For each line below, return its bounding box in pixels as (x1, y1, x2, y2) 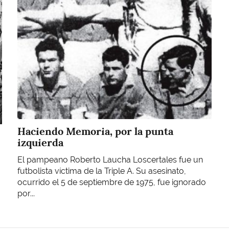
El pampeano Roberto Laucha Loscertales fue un (17, 155, 203, 165)
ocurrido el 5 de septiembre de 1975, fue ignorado (17, 177, 206, 188)
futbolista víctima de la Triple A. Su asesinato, (17, 166, 186, 176)
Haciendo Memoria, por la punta (17, 124, 173, 138)
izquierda (17, 135, 63, 149)
